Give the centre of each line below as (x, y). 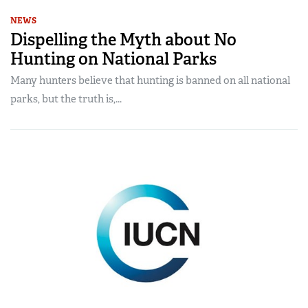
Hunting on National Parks (113, 58)
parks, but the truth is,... (66, 99)
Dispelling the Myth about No (123, 39)
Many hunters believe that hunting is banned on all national (150, 80)
